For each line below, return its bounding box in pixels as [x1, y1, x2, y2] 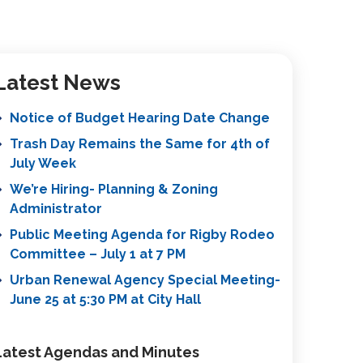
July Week [9, 155, 76, 171]
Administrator [9, 200, 102, 216]
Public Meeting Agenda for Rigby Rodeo [9, 226, 275, 242]
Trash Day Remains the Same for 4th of [9, 135, 270, 152]
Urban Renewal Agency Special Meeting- [9, 271, 280, 288]
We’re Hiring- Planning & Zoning [9, 181, 218, 197]
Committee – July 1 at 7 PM [9, 246, 186, 262]
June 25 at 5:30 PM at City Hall [9, 291, 201, 307]
